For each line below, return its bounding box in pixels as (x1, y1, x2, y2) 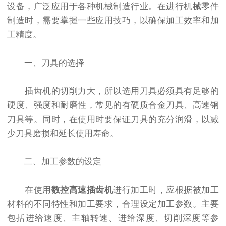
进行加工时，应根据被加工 (113, 185, 219, 195)
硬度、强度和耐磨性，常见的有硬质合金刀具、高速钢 (7, 100, 219, 110)
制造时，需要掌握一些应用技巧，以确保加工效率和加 (7, 15, 219, 25)
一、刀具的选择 (7, 58, 84, 68)
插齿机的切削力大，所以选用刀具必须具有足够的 (7, 86, 219, 96)
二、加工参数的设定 (7, 156, 101, 166)
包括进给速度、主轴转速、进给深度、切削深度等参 (7, 213, 219, 223)
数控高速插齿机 (51, 185, 114, 195)
